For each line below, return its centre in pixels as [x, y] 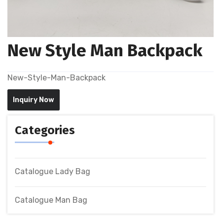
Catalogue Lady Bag [53, 171]
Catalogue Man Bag [51, 200]
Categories [45, 130]
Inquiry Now [34, 100]
